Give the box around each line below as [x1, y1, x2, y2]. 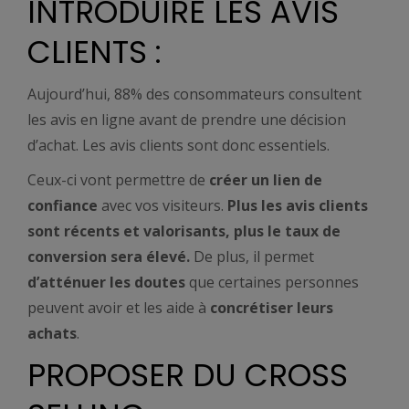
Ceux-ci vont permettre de [27, 170, 209, 190]
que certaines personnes [185, 272, 359, 292]
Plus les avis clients [227, 195, 368, 215]
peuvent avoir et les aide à [27, 298, 210, 318]
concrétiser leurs [210, 298, 333, 318]
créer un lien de [209, 170, 322, 190]
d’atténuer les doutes [27, 272, 185, 292]
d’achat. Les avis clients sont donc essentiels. [27, 135, 333, 155]
